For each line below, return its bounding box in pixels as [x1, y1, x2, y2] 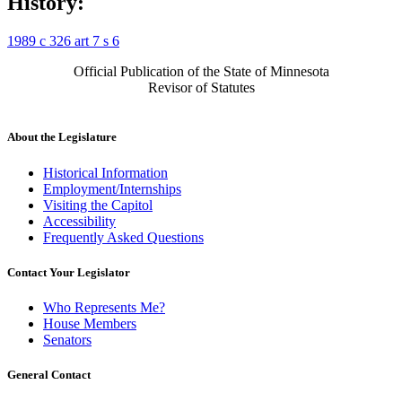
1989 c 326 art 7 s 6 [7, 33, 119, 49]
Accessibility [43, 213, 116, 229]
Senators [43, 331, 92, 347]
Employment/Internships [43, 180, 181, 197]
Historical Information [43, 164, 168, 180]
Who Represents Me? [43, 299, 165, 315]
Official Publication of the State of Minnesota [73, 64, 329, 80]
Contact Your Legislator [7, 265, 130, 279]
